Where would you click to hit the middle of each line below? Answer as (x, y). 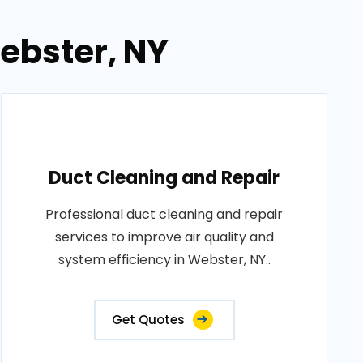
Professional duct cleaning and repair (164, 214)
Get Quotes (148, 320)
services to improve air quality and (164, 237)
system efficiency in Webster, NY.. (164, 260)
